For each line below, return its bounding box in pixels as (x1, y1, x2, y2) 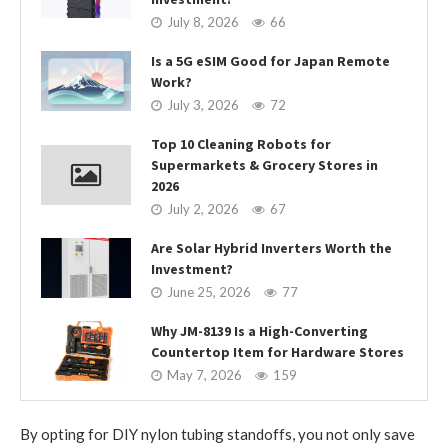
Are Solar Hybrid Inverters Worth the (151, 238, 392, 257)
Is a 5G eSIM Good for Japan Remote (151, 51, 390, 70)
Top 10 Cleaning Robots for (151, 134, 331, 153)
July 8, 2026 (167, 13, 239, 30)
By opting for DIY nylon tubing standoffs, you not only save (20, 424, 415, 443)
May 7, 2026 (167, 366, 242, 383)
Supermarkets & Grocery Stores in (151, 155, 378, 174)
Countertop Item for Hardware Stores (151, 342, 404, 361)
